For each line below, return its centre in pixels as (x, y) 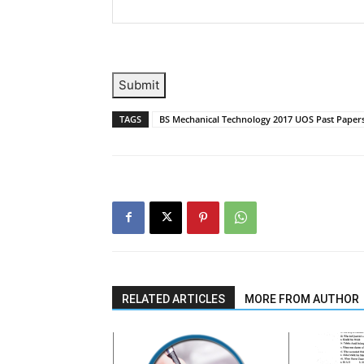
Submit (139, 84)
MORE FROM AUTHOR (302, 299)
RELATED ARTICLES (173, 299)
